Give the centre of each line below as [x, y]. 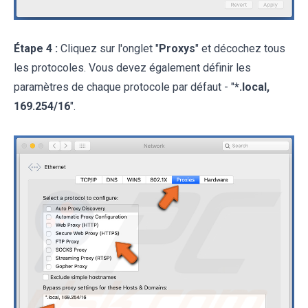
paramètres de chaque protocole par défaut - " [124, 87]
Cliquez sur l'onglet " [108, 49]
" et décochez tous [240, 49]
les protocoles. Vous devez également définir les [132, 68]
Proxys [177, 49]
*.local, [252, 87]
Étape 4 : [36, 49]
